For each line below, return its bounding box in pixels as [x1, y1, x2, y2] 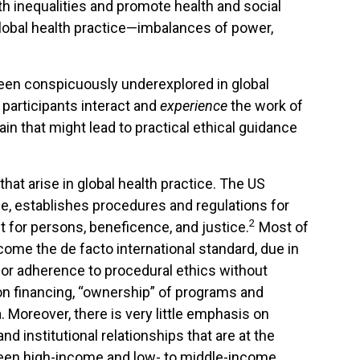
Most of [256, 219, 309, 235]
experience [160, 97, 227, 114]
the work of [227, 97, 303, 114]
